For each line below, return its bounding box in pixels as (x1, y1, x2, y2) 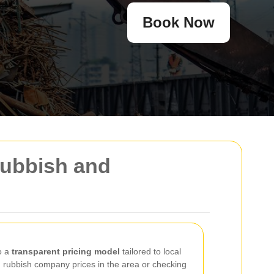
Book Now (143, 14, 215, 31)
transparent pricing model (12, 246, 120, 256)
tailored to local (120, 246, 181, 256)
